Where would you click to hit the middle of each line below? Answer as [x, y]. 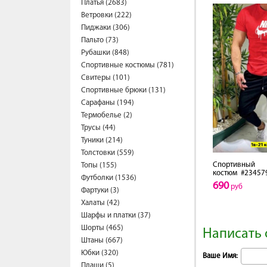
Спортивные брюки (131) [123, 90]
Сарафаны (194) [108, 103]
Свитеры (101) [105, 78]
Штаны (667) [102, 240]
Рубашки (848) [105, 53]
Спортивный [234, 165]
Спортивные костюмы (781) [128, 65]
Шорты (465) [102, 228]
